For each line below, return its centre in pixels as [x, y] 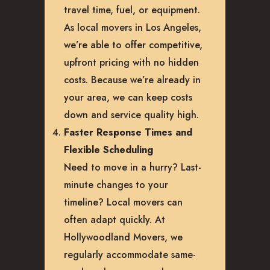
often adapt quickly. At [115, 219]
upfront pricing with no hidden [131, 62]
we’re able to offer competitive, [133, 45]
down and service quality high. [131, 115]
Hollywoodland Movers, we [123, 237]
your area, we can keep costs [128, 97]
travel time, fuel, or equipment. [132, 10]
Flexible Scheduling [108, 149]
